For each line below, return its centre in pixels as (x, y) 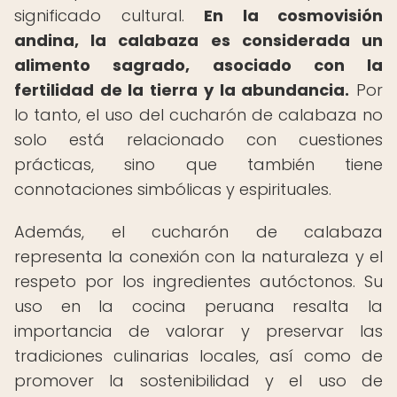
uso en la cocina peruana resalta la (198, 306)
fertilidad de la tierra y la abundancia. (182, 90)
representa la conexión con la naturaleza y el (198, 257)
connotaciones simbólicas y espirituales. (173, 189)
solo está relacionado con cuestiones (198, 140)
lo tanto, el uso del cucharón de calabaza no (198, 115)
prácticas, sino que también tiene (198, 164)
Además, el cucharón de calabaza (198, 232)
